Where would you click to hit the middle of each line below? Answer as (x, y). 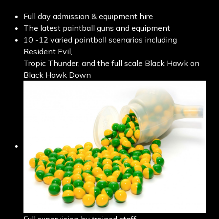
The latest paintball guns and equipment (97, 28)
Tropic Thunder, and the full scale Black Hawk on (111, 63)
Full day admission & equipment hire (88, 16)
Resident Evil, (48, 51)
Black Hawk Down (57, 75)
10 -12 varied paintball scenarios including (100, 39)
